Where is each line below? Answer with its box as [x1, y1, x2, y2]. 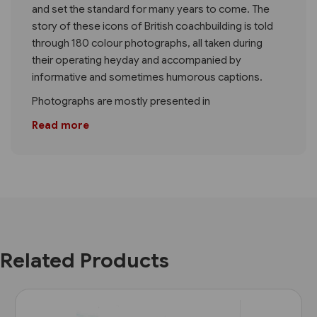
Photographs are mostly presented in [32, 94, 210, 108]
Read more [32, 118, 89, 132]
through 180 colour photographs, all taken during [32, 36, 263, 50]
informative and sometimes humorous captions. [32, 70, 263, 83]
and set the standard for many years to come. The [32, 2, 270, 16]
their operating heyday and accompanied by [32, 53, 241, 67]
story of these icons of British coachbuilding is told [32, 19, 273, 33]
